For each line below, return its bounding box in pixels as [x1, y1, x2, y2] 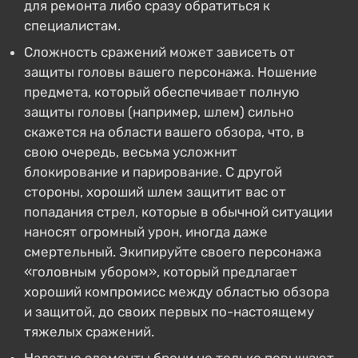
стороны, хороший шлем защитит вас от [24, 184, 286, 200]
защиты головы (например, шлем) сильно [24, 104, 294, 120]
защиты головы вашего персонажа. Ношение [24, 64, 317, 80]
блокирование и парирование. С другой [24, 164, 282, 180]
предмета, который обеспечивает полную [24, 84, 300, 100]
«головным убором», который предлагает [24, 264, 297, 280]
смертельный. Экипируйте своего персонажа [24, 244, 321, 260]
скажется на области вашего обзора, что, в [24, 124, 304, 140]
